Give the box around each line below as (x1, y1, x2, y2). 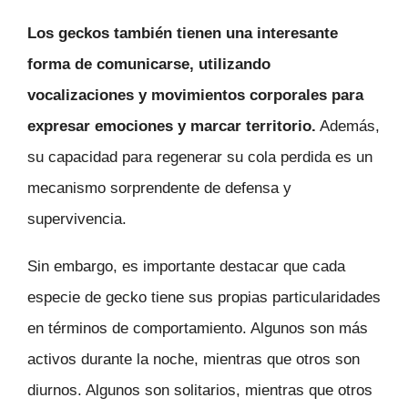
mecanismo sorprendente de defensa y (27, 178, 291, 197)
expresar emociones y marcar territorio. (27, 117, 316, 135)
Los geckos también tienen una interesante (27, 24, 338, 42)
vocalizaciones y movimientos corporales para (27, 86, 363, 104)
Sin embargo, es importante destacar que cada (27, 258, 345, 276)
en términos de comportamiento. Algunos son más (27, 320, 368, 338)
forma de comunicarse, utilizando (27, 55, 270, 73)
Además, (316, 117, 380, 135)
